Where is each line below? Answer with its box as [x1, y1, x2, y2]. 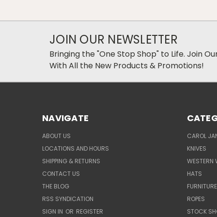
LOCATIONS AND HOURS [42, 144, 109, 153]
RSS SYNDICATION [42, 194, 93, 203]
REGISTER [76, 207, 103, 216]
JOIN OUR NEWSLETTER [49, 31, 178, 47]
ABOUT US [42, 131, 71, 140]
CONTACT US [42, 169, 80, 178]
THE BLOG [42, 182, 69, 190]
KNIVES [186, 144, 206, 153]
